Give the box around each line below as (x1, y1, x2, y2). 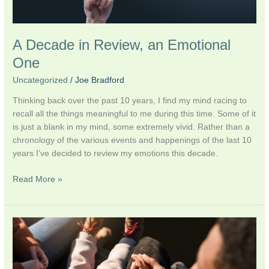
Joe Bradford (75, 76, 125, 85)
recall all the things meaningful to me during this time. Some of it (13, 109, 256, 118)
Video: (12, 219, 37, 228)
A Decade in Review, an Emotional (13, 37, 231, 53)
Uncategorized (13, 76, 68, 85)
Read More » (13, 174, 63, 184)
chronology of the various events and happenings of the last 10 (13, 136, 252, 145)
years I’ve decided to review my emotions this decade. (13, 149, 219, 158)
